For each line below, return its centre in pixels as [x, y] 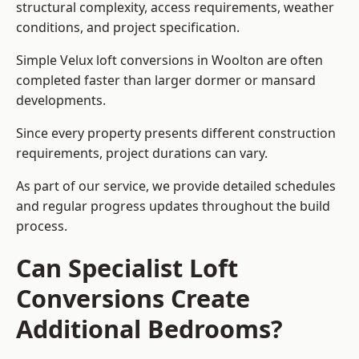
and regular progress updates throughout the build [173, 206]
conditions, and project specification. [128, 28]
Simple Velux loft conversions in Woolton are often [169, 61]
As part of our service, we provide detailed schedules [176, 186]
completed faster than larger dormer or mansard [166, 81]
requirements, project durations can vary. [142, 153]
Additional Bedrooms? [149, 329]
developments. [61, 101]
